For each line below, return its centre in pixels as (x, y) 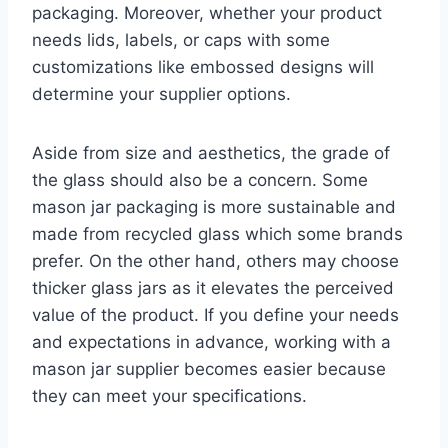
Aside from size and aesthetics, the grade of (211, 153)
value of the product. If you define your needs (215, 315)
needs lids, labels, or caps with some (181, 40)
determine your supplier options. (161, 94)
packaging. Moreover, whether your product (207, 13)
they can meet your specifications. (169, 396)
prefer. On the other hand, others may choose (215, 261)
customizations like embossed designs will (203, 67)
